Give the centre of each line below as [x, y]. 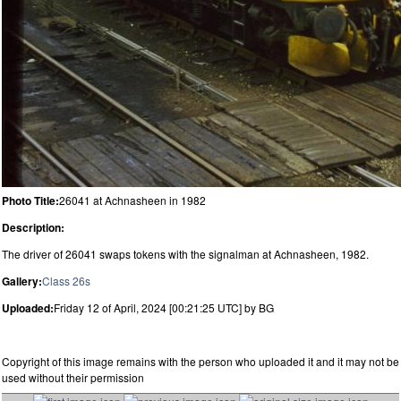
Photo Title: [30, 200]
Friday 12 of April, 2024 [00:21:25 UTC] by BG [164, 307]
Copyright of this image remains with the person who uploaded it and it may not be [200, 361]
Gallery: [22, 281]
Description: [33, 227]
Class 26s [66, 280]
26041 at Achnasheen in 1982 [132, 200]
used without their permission [73, 377]
